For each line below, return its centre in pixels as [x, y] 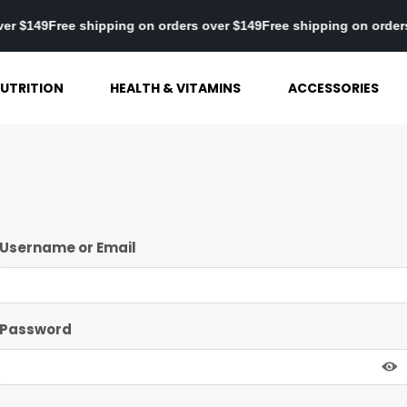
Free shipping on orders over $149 [168, 25]
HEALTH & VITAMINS [176, 88]
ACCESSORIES [333, 88]
